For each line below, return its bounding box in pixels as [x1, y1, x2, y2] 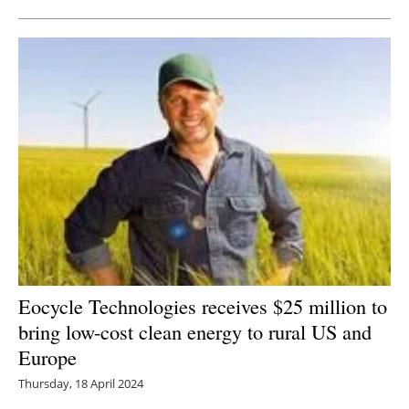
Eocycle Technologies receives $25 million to [18, 291, 387, 320]
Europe [18, 342, 77, 371]
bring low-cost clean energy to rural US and [18, 317, 372, 345]
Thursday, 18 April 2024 [18, 374, 143, 392]
